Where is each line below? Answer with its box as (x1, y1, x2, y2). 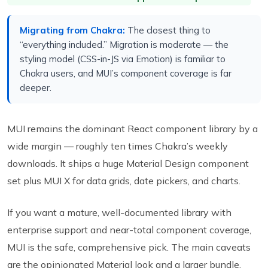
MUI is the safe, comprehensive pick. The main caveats (7, 241, 251, 254)
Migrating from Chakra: (20, 25, 125, 36)
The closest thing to (125, 25, 211, 36)
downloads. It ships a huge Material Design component (7, 157, 249, 170)
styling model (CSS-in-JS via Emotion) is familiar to (20, 53, 226, 65)
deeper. (20, 82, 51, 94)
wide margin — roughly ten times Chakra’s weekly (7, 140, 228, 153)
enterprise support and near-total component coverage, (7, 224, 251, 236)
